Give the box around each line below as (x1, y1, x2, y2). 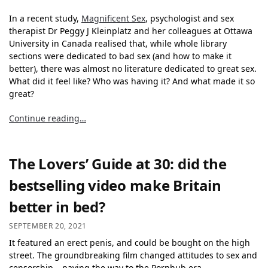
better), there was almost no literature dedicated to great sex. (9, 63, 257, 75)
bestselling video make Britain (9, 175, 221, 195)
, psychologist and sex (145, 13, 234, 25)
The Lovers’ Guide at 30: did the (9, 153, 227, 173)
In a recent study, (9, 13, 81, 25)
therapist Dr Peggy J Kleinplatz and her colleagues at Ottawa (9, 25, 252, 37)
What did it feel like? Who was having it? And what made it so (9, 75, 255, 87)
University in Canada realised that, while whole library (9, 38, 227, 50)
